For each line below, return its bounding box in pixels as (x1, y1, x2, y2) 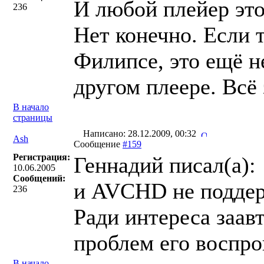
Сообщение (74, 139, 123, 149)
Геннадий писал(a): (74, 153, 256, 177)
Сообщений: (13, 173, 65, 183)
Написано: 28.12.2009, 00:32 (81, 128, 201, 138)
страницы (13, 113, 52, 123)
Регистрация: (13, 152, 70, 162)
